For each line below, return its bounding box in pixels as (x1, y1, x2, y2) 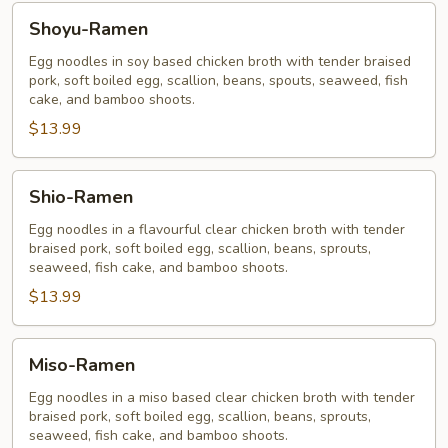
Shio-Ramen (29, 185, 133, 209)
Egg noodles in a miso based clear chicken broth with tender (29, 388, 415, 407)
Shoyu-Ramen (29, 17, 148, 41)
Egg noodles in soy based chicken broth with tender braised (29, 52, 411, 71)
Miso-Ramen (29, 353, 135, 377)
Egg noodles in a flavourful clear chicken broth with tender (29, 220, 405, 239)
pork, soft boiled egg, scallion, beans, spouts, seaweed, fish (29, 71, 408, 90)
